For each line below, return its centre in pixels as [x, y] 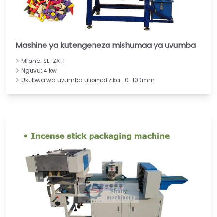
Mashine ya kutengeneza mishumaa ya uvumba [106, 46]
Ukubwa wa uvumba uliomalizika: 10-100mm [88, 80]
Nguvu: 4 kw [39, 71]
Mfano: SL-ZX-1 [43, 61]
